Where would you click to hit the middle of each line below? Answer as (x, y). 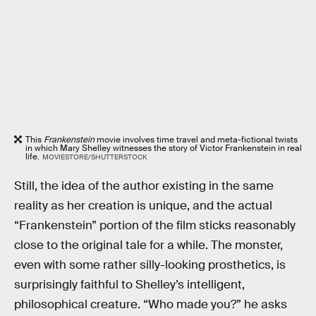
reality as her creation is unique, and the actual (143, 205)
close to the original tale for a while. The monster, (148, 245)
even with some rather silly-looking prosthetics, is (150, 265)
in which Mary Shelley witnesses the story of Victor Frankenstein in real (164, 148)
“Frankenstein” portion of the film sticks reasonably (155, 225)
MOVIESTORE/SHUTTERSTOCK (95, 157)
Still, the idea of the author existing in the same (144, 186)
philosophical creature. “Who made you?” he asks (151, 304)
